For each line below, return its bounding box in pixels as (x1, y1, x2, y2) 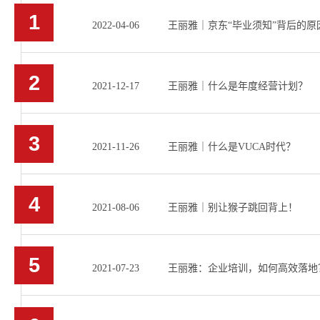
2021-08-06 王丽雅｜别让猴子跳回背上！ (92, 202, 298, 213)
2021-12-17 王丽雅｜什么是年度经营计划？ (92, 81, 308, 91)
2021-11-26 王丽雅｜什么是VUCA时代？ (92, 141, 296, 152)
